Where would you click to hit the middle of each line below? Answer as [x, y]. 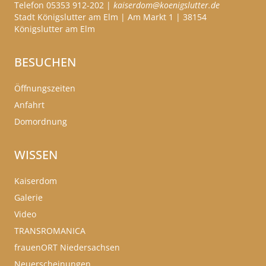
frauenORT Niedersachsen [67, 248]
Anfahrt [29, 105]
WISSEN [36, 155]
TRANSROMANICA [50, 231]
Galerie [28, 198]
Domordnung [41, 122]
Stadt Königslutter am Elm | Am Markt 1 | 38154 [110, 17]
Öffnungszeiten [45, 88]
